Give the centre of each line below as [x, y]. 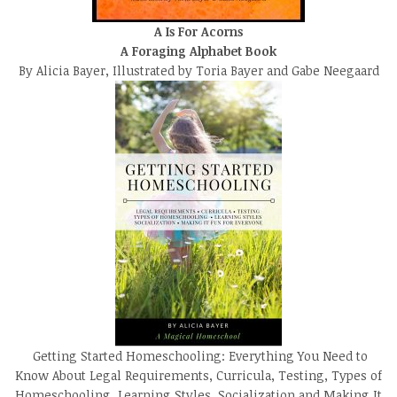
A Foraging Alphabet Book [198, 51]
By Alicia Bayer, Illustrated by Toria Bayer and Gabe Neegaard [198, 70]
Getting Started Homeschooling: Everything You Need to [198, 355]
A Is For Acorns [198, 31]
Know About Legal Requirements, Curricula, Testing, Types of [198, 375]
